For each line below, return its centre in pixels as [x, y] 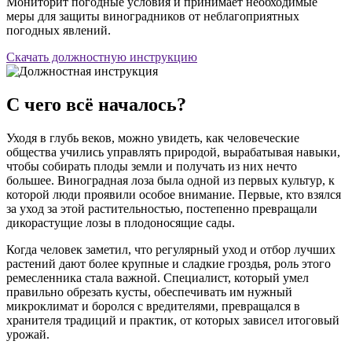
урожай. [28, 335]
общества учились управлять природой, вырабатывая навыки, [173, 152]
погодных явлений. [59, 31]
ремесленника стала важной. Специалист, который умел [158, 278]
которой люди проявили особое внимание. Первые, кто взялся [174, 195]
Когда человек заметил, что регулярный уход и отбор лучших [171, 250]
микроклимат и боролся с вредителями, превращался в [153, 306]
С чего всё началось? [96, 105]
